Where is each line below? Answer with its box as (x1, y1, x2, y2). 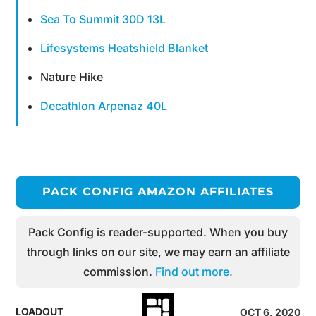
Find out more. (155, 265, 233, 279)
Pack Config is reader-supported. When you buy (28, 225, 288, 239)
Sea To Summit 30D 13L (40, 12, 166, 26)
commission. (83, 265, 155, 279)
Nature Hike (40, 70, 104, 84)
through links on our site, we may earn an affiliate (26, 245, 290, 259)
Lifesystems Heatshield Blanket (40, 41, 209, 55)
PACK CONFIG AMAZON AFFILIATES (42, 185, 274, 198)
